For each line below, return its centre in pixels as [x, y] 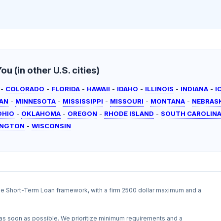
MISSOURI [127, 101]
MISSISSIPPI [83, 101]
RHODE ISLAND [129, 114]
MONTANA [168, 101]
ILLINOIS [160, 89]
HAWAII [99, 89]
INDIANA [195, 89]
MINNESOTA [36, 101]
